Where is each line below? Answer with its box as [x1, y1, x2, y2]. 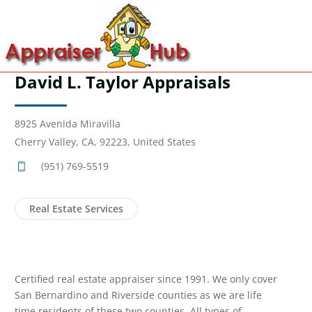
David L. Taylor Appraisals [15, 70, 231, 93]
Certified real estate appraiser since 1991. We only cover [15, 272, 277, 286]
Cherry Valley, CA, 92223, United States [15, 135, 196, 148]
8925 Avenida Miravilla [15, 117, 120, 130]
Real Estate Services [29, 202, 123, 215]
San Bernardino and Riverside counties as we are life [15, 288, 262, 302]
